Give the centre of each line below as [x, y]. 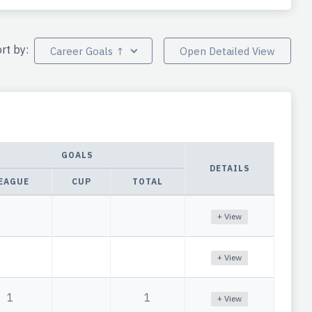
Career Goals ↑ [87, 51]
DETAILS [229, 169]
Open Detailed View [227, 51]
